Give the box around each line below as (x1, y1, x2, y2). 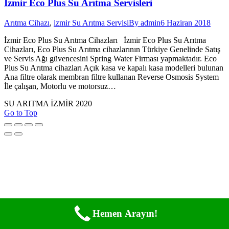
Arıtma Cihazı (4, 18, 50, 27)
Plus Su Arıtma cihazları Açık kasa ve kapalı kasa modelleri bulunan (4, 63, 223, 72)
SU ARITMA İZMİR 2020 (4, 99, 92, 108)
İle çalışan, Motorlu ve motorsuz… (4, 81, 116, 90)
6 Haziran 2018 (161, 18, 211, 27)
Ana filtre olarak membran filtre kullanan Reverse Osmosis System (4, 72, 219, 81)
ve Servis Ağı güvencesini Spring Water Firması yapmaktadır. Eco (4, 54, 217, 63)
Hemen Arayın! (92, 208, 157, 219)
